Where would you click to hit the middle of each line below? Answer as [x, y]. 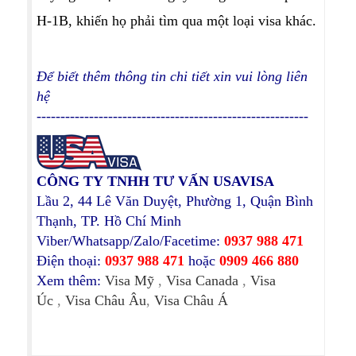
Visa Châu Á [191, 300]
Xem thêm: [69, 281]
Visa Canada [202, 281]
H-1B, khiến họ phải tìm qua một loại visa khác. [176, 21]
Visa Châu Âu [106, 300]
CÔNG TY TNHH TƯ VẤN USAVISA [155, 181]
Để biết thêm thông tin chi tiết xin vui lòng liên [172, 76]
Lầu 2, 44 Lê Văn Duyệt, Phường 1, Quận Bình [175, 201]
